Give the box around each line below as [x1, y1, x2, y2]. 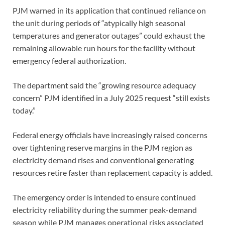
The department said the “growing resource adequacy [13, 80, 196, 90]
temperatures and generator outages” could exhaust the [13, 30, 205, 40]
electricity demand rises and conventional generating [13, 155, 194, 165]
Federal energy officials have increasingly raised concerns [13, 130, 207, 140]
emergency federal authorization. [13, 55, 126, 65]
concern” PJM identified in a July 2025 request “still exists [13, 92, 210, 102]
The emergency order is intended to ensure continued [13, 192, 196, 202]
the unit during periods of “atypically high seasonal [13, 18, 185, 28]
